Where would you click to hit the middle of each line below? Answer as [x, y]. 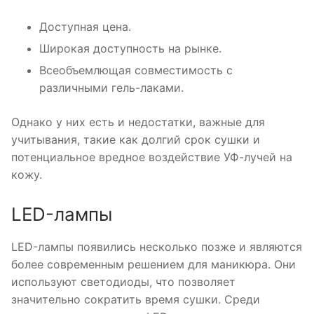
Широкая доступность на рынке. [130, 49]
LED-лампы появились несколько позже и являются [157, 247]
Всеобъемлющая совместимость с [136, 70]
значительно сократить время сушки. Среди [136, 300]
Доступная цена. [85, 27]
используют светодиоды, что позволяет [123, 282]
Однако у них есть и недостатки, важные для [138, 122]
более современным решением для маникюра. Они [153, 265]
